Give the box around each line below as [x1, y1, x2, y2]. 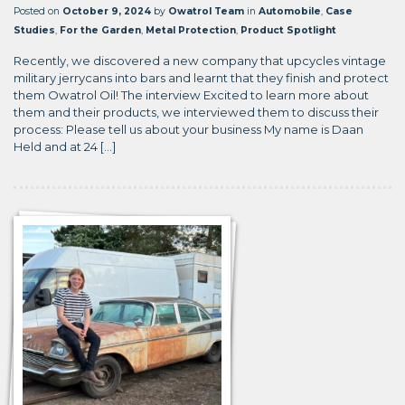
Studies [14, 24, 55, 36]
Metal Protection [146, 24, 236, 36]
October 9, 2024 [62, 5, 151, 17]
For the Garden [60, 24, 141, 36]
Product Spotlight [240, 24, 336, 36]
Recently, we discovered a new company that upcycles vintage [14, 52, 386, 68]
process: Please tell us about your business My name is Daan [14, 121, 363, 137]
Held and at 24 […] [14, 138, 116, 154]
